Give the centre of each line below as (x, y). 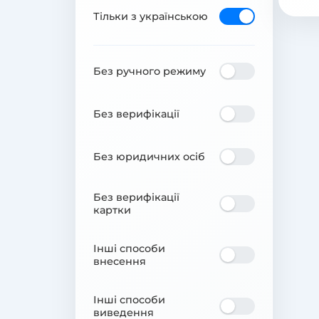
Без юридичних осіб (149, 156)
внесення (120, 261)
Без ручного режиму (150, 71)
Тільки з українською (151, 16)
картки (112, 210)
